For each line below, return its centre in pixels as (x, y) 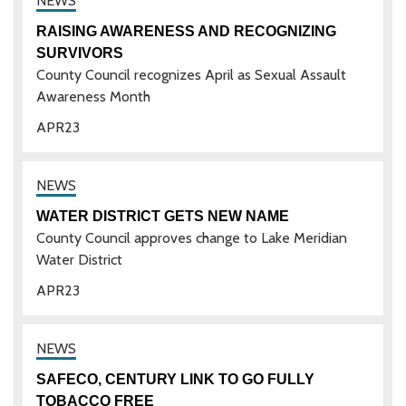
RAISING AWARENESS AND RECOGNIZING (186, 31)
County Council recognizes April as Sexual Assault (191, 74)
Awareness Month (93, 96)
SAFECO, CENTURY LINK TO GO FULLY (175, 379)
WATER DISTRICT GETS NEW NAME (163, 216)
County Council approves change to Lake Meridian (192, 237)
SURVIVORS (80, 53)
